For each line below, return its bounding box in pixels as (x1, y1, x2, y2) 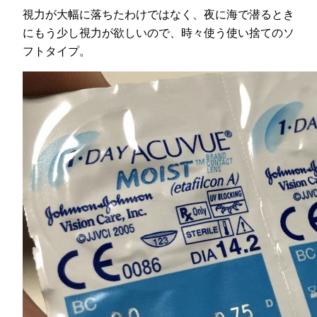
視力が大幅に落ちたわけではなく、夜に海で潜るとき (23, 6, 294, 21)
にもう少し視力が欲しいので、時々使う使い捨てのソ (23, 25, 294, 40)
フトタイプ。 (23, 43, 91, 58)
